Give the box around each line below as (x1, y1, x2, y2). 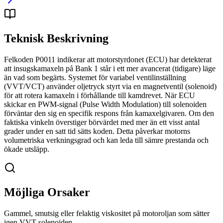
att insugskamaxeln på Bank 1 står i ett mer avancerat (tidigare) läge (4, 64, 216, 73)
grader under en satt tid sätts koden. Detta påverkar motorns (4, 127, 190, 136)
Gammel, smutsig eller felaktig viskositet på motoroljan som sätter (4, 209, 210, 218)
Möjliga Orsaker (4, 186, 90, 199)
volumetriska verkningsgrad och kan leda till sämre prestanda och (4, 136, 209, 145)
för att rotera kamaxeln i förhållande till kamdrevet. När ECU (4, 91, 195, 100)
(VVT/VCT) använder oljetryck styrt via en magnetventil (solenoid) (4, 82, 217, 91)
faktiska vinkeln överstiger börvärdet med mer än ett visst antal (4, 118, 200, 127)
